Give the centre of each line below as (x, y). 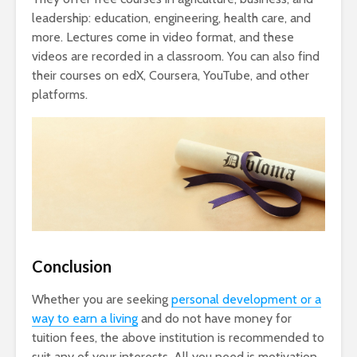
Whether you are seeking (102, 300)
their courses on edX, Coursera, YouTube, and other (171, 76)
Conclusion (72, 267)
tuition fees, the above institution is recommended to (178, 338)
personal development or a (246, 300)
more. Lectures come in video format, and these (163, 37)
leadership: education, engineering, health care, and (171, 18)
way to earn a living (85, 319)
